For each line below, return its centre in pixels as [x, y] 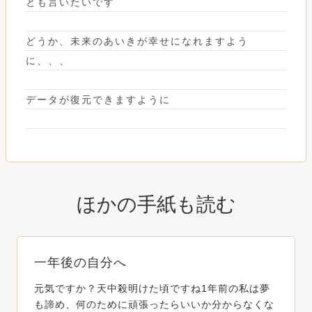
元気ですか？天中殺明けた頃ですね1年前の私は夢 [152, 288]
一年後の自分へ [80, 262]
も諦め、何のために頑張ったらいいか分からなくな [154, 304]
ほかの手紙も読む [156, 204]
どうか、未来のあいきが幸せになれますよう [137, 41]
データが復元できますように [98, 99]
